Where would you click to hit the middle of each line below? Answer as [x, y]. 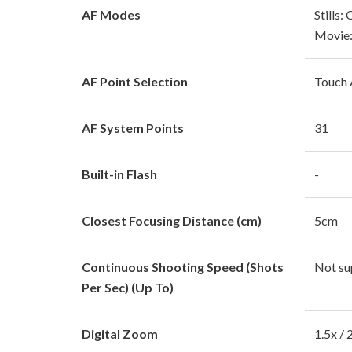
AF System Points [133, 127]
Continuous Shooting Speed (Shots [183, 266]
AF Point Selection [135, 81]
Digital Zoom [120, 333]
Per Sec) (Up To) [128, 287]
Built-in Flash [119, 174]
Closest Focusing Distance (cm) [172, 220]
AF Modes [111, 14]
